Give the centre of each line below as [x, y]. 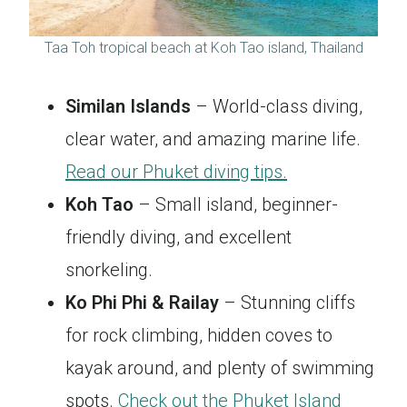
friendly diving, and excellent [179, 238]
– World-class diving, [277, 107]
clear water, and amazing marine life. [213, 139]
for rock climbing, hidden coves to [199, 336]
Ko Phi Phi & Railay [142, 303]
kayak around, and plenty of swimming [220, 368]
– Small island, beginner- [236, 205]
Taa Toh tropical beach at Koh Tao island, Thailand [203, 48]
